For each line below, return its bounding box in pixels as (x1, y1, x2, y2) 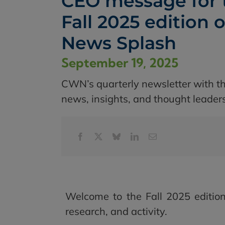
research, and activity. (65, 204, 167, 217)
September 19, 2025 (61, 55, 178, 71)
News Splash (61, 32, 176, 54)
